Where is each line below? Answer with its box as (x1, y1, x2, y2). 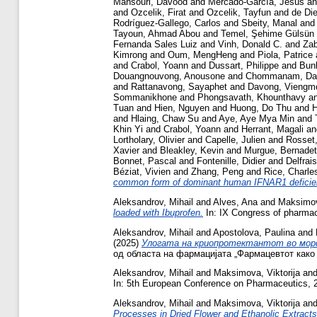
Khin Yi (113, 124, 143, 135)
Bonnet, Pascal (113, 156, 176, 167)
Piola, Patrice (258, 50, 313, 61)
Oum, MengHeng (168, 50, 237, 61)
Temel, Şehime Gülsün (221, 28, 314, 40)
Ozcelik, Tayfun (207, 7, 271, 18)
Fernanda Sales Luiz (113, 39, 197, 50)
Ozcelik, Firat (131, 7, 186, 18)
